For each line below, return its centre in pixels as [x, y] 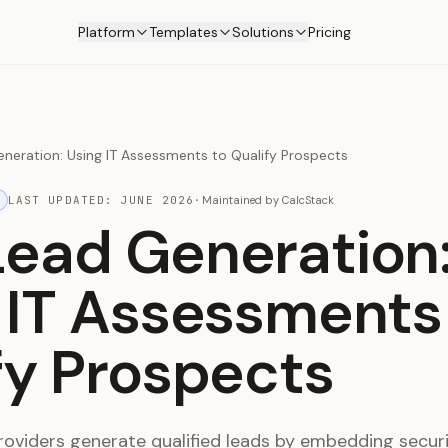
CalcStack [308, 200]
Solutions [262, 32]
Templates [183, 32]
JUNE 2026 [158, 200]
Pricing [329, 32]
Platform [106, 32]
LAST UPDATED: [64, 200]
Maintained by [241, 200]
